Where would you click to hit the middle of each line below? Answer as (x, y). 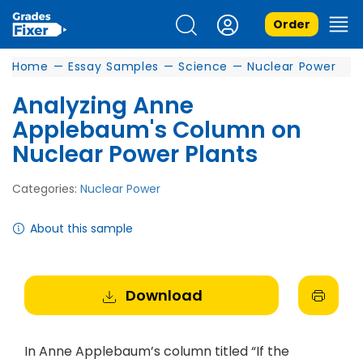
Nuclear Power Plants (135, 154)
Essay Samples (113, 66)
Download (164, 295)
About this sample (81, 228)
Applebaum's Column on (157, 130)
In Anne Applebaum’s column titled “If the (157, 351)
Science (203, 66)
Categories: (46, 189)
